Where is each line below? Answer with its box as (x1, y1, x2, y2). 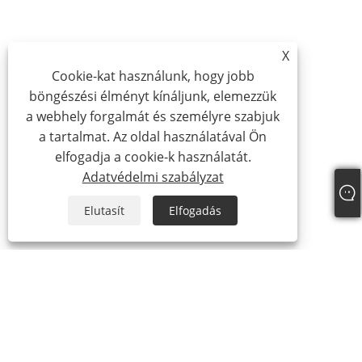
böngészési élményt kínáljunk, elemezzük (29, 87, 277, 105)
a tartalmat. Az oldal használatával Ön (39, 128, 267, 145)
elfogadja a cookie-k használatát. (54, 148, 251, 166)
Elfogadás (169, 203, 222, 218)
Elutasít (84, 203, 125, 218)
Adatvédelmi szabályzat (82, 168, 224, 186)
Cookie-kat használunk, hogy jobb (51, 67, 255, 85)
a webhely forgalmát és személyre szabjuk (26, 107, 280, 125)
